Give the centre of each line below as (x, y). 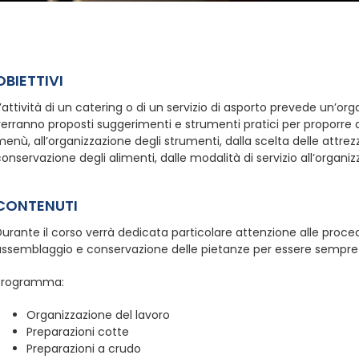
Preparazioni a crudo (83, 349)
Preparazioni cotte (77, 332)
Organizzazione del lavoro (98, 315)
